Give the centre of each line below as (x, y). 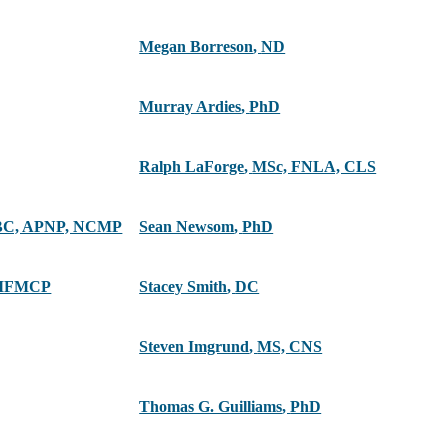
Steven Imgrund (194, 347)
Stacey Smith (183, 287)
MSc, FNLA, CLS (314, 167)
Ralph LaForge (192, 167)
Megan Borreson (196, 47)
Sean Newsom (187, 227)
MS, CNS (290, 347)
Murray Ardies (190, 107)
